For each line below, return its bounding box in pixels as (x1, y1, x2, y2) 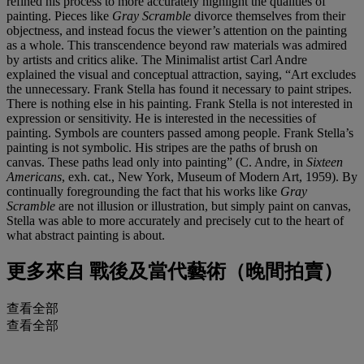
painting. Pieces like (6, 8, 112, 23)
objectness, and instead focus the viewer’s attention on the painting (6, 23, 347, 37)
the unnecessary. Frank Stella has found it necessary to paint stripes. (6, 81, 352, 96)
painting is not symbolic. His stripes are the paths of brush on (6, 140, 318, 154)
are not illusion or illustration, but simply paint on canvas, (58, 198, 351, 213)
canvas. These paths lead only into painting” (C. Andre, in (6, 154, 306, 169)
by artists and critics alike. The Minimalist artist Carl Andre (6, 52, 307, 67)
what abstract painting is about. (6, 227, 165, 242)
